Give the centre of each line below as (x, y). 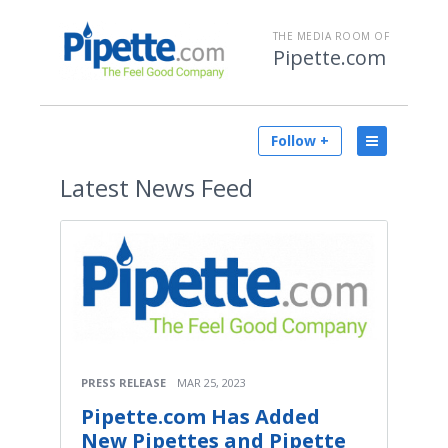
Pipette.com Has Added (200, 416)
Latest (94, 187)
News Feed (191, 187)
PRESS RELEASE (123, 382)
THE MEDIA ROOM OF (330, 36)
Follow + (300, 140)
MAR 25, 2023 (211, 382)
